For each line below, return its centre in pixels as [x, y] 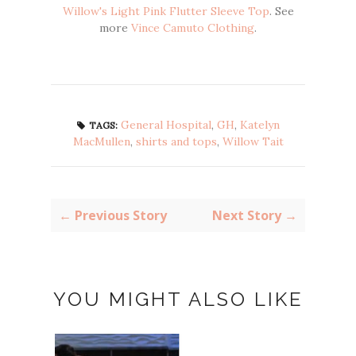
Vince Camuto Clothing [193, 27]
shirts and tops [176, 141]
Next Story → [255, 215]
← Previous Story [113, 215]
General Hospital [166, 124]
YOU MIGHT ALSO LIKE [178, 299]
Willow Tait [253, 141]
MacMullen [101, 141]
